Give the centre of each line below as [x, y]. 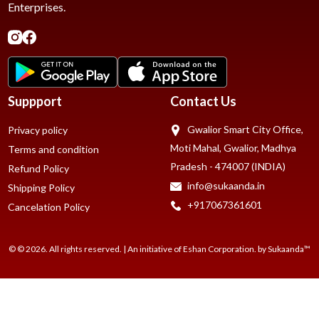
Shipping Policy [41, 187]
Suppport [35, 101]
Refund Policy [38, 168]
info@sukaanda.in [225, 185]
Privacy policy [37, 130]
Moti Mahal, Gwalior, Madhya [233, 147]
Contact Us [203, 101]
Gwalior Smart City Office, [244, 129]
